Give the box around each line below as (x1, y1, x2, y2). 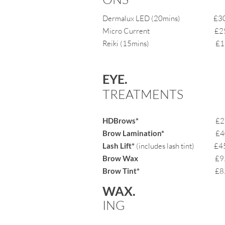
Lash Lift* (102, 141, 136, 150)
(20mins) (151, 14, 182, 23)
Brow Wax (102, 154, 204, 163)
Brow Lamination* (102, 129, 166, 138)
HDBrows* (102, 116, 139, 125)
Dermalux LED (102, 14, 151, 23)
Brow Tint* (102, 166, 215, 175)
